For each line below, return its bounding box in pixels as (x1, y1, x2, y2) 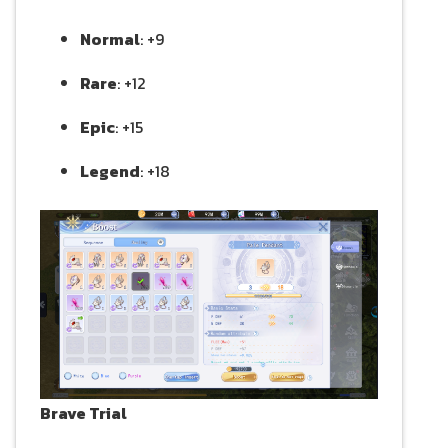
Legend (80, 159, 140, 184)
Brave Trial (40, 401, 127, 426)
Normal (80, 27, 140, 52)
